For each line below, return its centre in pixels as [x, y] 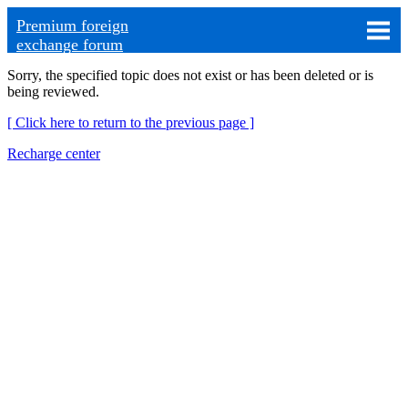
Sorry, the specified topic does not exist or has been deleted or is [190, 75]
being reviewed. [53, 92]
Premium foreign [72, 25]
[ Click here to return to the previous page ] [131, 122]
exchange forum [70, 45]
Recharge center [54, 153]
